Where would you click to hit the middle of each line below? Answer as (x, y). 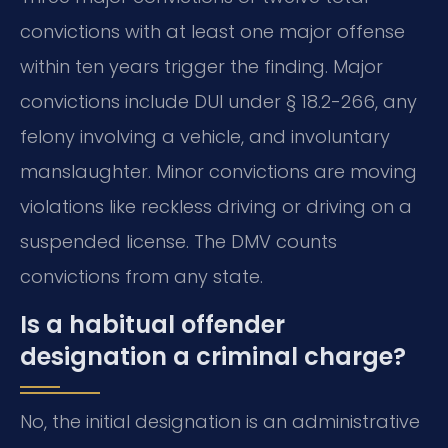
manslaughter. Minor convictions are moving (218, 172)
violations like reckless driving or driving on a (216, 207)
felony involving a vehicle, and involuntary (205, 137)
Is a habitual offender (152, 324)
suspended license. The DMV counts (178, 242)
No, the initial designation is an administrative (220, 421)
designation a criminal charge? (213, 356)
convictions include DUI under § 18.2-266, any (218, 102)
